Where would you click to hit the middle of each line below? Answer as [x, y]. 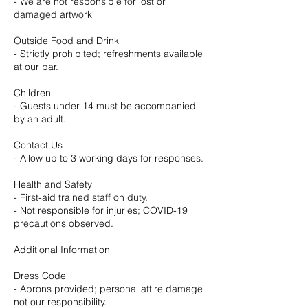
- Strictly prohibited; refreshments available [108, 54]
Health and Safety [53, 184]
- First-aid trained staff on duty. [81, 197]
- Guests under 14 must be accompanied [105, 106]
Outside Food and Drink [66, 41]
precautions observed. [64, 223]
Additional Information [62, 250]
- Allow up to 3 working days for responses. [109, 158]
